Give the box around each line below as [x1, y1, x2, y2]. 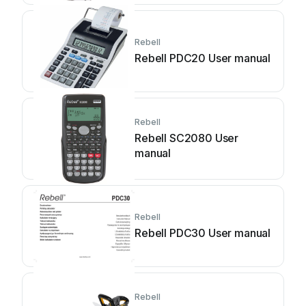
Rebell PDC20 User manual [135, 51, 271, 65]
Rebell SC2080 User [135, 131, 239, 145]
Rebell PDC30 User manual [135, 226, 271, 240]
